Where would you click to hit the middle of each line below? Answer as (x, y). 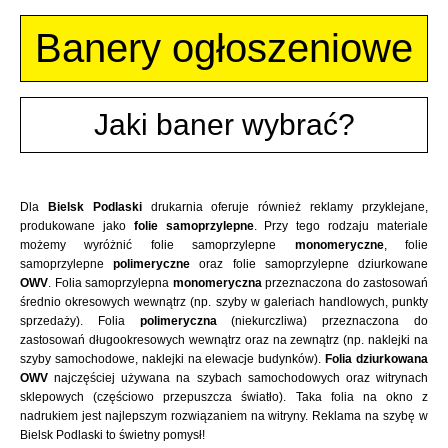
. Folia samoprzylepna (110, 283)
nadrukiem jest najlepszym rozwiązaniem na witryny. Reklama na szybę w (224, 416)
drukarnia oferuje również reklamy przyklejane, (285, 207)
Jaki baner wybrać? (224, 124)
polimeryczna (178, 321)
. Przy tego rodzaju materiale (341, 226)
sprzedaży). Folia (80, 321)
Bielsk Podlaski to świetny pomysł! (112, 435)
